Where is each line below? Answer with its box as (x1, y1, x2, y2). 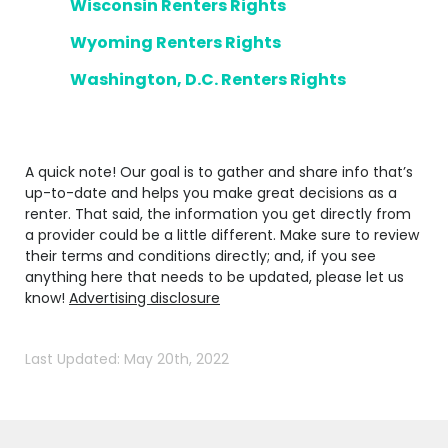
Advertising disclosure (69, 288, 220, 308)
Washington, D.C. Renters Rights (70, 68, 346, 91)
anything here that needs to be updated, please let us (25, 267, 404, 287)
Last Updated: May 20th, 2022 (25, 349, 229, 369)
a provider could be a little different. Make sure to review (25, 225, 419, 245)
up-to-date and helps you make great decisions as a (25, 183, 397, 203)
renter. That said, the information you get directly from (25, 204, 411, 224)
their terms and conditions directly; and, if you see (25, 246, 376, 266)
